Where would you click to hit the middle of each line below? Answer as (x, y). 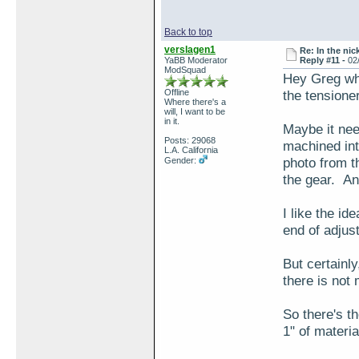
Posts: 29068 (190, 140)
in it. (172, 121)
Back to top (188, 32)
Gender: (182, 160)
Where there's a (195, 102)
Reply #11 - (324, 60)
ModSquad (185, 70)
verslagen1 (190, 50)
